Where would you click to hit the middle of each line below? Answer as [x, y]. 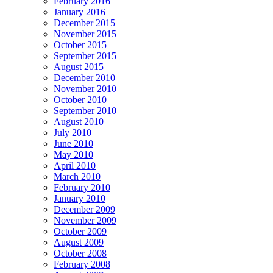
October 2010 [80, 99]
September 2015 [85, 55]
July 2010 [73, 132]
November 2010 [85, 88]
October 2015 [80, 44]
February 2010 [82, 187]
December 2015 [84, 23]
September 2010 [85, 110]
